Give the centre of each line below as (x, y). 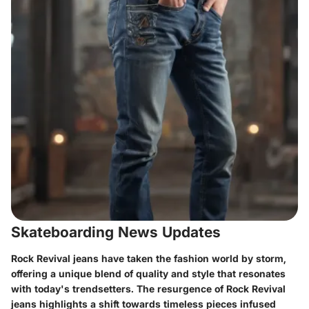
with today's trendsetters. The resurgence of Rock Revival (148, 288)
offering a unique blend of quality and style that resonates (148, 273)
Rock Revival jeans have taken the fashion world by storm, (149, 258)
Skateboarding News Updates (116, 232)
